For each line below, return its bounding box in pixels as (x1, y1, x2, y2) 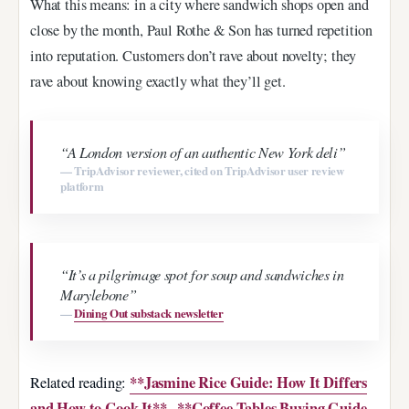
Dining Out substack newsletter (74, 303, 224, 321)
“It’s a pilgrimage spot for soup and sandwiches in (60, 264, 344, 284)
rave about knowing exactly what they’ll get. (30, 71, 286, 92)
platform (60, 176, 104, 194)
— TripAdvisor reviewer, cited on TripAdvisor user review (60, 161, 344, 179)
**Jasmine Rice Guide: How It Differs (130, 371, 368, 393)
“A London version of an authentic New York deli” (60, 142, 346, 162)
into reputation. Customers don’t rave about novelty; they (30, 46, 357, 67)
